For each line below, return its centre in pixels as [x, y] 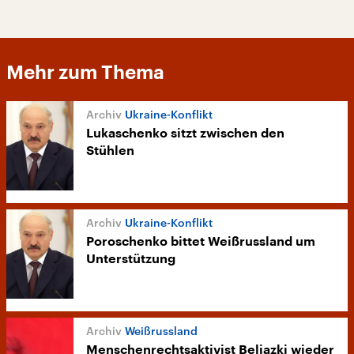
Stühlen [110, 151]
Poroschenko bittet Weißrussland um [201, 242]
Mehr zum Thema [85, 73]
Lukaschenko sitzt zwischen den [185, 134]
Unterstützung [131, 260]
